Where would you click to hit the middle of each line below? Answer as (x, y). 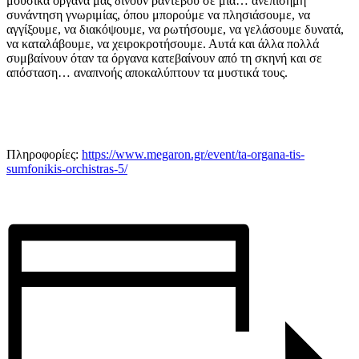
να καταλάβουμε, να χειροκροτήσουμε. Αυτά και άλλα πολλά (163, 44)
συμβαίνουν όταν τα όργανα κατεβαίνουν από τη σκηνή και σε (164, 58)
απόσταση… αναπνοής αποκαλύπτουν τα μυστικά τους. (147, 73)
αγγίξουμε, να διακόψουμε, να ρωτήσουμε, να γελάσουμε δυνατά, (175, 30)
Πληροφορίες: (44, 155)
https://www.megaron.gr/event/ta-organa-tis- (193, 155)
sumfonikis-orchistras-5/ (67, 169)
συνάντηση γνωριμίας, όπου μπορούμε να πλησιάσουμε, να (158, 15)
